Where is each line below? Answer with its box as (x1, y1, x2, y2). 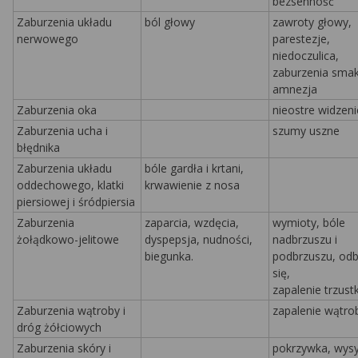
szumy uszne (272, 123, 340, 138)
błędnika (17, 140, 60, 155)
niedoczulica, (272, 48, 339, 63)
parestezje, (272, 31, 330, 46)
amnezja (272, 82, 317, 97)
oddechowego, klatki (17, 177, 124, 193)
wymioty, (272, 215, 323, 230)
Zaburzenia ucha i (17, 123, 108, 138)
